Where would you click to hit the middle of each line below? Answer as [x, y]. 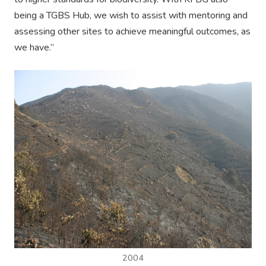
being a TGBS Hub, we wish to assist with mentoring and [131, 16]
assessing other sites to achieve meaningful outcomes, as [132, 32]
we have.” [34, 48]
